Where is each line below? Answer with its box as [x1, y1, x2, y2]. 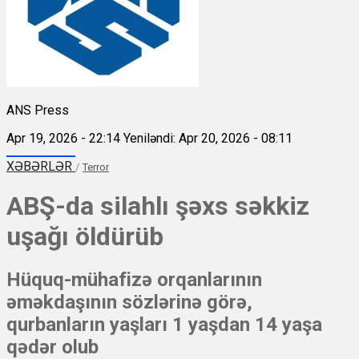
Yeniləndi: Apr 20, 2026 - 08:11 [123, 130, 292, 146]
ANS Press [6, 102, 69, 118]
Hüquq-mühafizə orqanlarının [6, 268, 262, 292]
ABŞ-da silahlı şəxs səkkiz [6, 190, 309, 221]
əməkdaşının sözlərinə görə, [6, 291, 252, 314]
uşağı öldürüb [6, 220, 163, 252]
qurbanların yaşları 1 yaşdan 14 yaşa [6, 313, 322, 337]
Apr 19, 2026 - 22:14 [6, 130, 120, 146]
